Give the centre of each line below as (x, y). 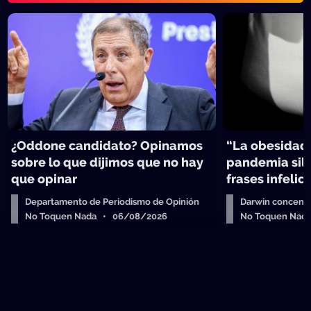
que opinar (44, 179)
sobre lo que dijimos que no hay (108, 162)
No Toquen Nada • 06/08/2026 (96, 216)
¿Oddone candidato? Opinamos (107, 145)
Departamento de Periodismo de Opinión (112, 202)
